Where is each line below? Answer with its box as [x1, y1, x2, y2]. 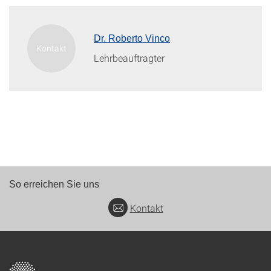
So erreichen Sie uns [9, 179, 99, 189]
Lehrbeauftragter [94, 51, 165, 64]
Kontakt [129, 201, 163, 215]
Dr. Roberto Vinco [94, 33, 170, 44]
